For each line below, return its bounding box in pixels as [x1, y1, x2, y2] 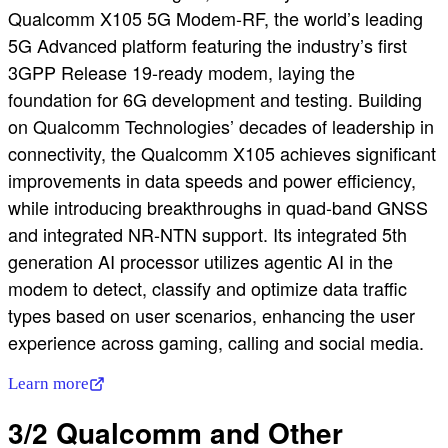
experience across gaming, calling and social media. [8, 329, 424, 356]
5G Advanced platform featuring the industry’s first [8, 32, 407, 59]
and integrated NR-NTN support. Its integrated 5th [8, 221, 407, 248]
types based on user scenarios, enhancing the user [8, 302, 415, 329]
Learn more [8, 374, 89, 394]
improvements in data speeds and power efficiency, [8, 167, 416, 194]
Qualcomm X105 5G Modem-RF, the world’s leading [8, 5, 423, 32]
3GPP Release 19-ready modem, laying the [8, 59, 355, 86]
